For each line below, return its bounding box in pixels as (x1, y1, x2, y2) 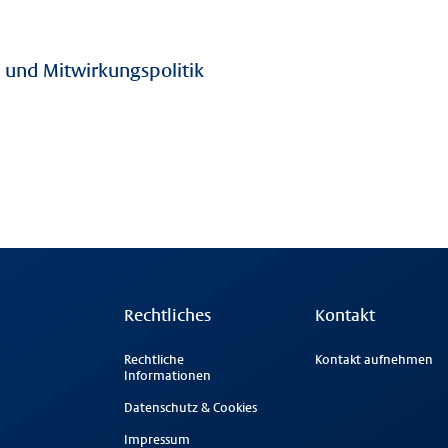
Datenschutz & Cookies (124, 401, 257, 416)
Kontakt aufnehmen (314, 353, 433, 368)
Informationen (124, 369, 211, 384)
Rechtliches (124, 306, 211, 326)
